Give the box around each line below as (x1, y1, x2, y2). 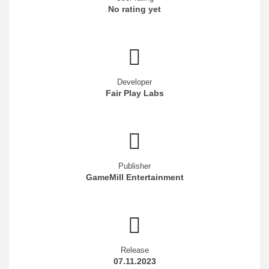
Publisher (118, 161, 151, 171)
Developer (117, 77, 152, 86)
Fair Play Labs (105, 88, 164, 98)
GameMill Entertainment (85, 172, 184, 182)
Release (120, 245, 149, 255)
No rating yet (108, 4, 161, 14)
